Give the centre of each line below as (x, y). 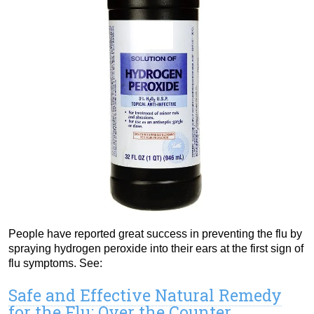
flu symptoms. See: (55, 264)
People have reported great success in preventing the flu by (155, 234)
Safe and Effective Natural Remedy (145, 295)
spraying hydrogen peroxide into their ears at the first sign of (156, 249)
